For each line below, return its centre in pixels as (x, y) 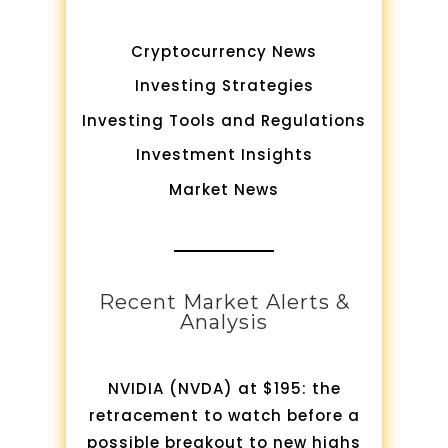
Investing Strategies (224, 86)
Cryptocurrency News (224, 51)
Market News (224, 189)
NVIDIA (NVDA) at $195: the (224, 389)
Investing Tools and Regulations (224, 120)
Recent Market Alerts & (224, 302)
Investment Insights (224, 155)
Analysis (224, 322)
